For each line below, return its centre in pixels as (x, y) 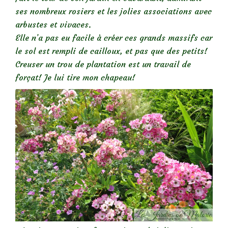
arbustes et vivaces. (53, 24)
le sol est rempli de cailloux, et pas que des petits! (111, 51)
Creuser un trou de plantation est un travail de (103, 64)
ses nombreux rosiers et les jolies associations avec (113, 11)
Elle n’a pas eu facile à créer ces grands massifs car (114, 37)
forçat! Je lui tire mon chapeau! (75, 77)
